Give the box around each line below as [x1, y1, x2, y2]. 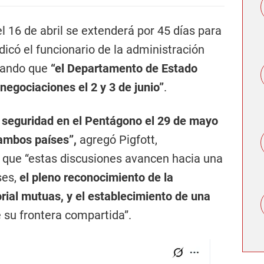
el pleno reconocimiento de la [19, 170, 173, 184]
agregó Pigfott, [77, 133, 157, 147]
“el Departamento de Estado [51, 61, 197, 75]
